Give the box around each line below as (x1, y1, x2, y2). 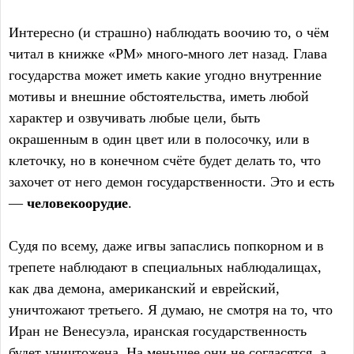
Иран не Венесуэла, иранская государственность (9, 323, 307, 339)
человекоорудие (27, 195, 128, 211)
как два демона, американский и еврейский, (9, 281, 280, 296)
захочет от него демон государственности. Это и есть (9, 174, 334, 190)
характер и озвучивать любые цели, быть (9, 110, 260, 126)
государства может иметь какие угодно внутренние (9, 67, 322, 83)
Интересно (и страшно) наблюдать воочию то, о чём (9, 24, 329, 40)
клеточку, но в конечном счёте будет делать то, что (9, 153, 321, 168)
